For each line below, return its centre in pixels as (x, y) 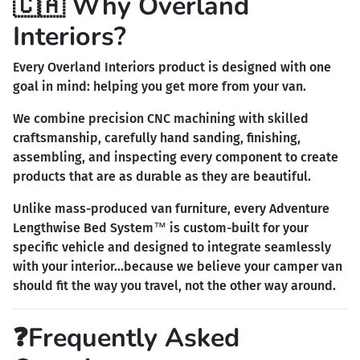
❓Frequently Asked (126, 337)
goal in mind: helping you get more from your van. (160, 86)
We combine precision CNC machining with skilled (161, 118)
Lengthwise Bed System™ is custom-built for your (161, 227)
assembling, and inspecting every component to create (176, 157)
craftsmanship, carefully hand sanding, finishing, (157, 137)
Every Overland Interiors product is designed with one (172, 67)
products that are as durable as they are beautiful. (162, 176)
